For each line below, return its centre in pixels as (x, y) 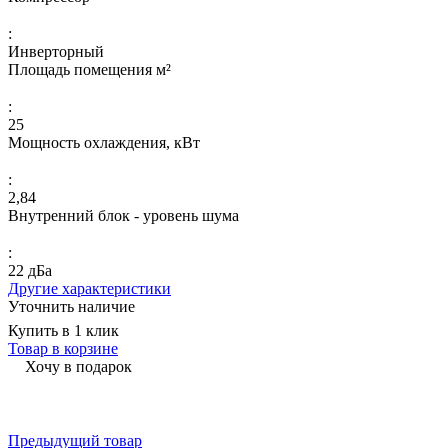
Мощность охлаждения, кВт (104, 142)
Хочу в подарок (78, 366)
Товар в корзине (63, 348)
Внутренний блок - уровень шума (123, 215)
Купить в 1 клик (63, 330)
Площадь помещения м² (89, 69)
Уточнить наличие (71, 306)
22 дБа (30, 270)
